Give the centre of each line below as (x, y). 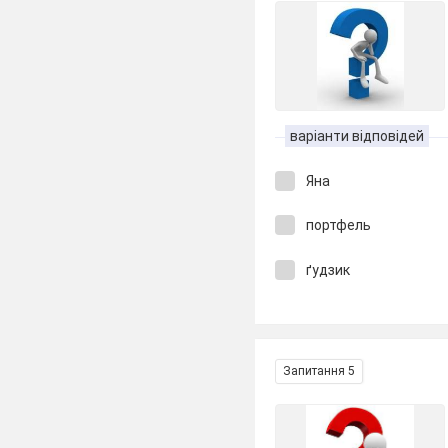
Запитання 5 (319, 371)
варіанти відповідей (357, 135)
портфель (339, 225)
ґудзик (328, 269)
